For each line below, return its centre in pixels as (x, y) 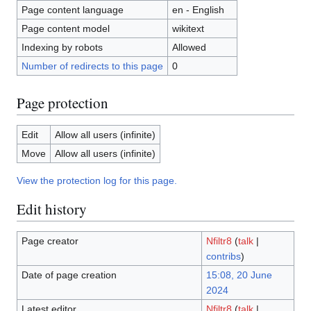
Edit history (52, 209)
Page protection (62, 102)
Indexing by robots (62, 48)
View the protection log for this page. (97, 181)
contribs (223, 257)
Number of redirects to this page (92, 66)
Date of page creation (69, 275)
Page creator (50, 241)
